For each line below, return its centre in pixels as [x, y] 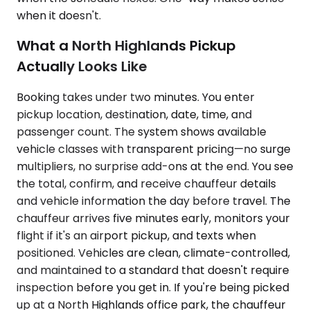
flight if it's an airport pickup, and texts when [136, 235]
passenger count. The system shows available [142, 131]
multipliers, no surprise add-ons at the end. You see [155, 166]
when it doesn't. [59, 15]
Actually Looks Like [82, 67]
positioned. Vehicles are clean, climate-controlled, [153, 253]
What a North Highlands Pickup [126, 46]
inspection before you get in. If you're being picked [153, 287]
